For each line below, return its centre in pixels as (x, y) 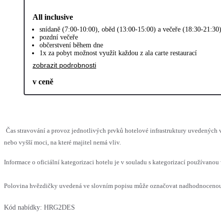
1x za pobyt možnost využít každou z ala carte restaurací (118, 53)
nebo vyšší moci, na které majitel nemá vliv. (62, 142)
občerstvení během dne (71, 45)
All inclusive (53, 17)
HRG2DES (59, 207)
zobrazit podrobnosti (64, 65)
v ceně (43, 81)
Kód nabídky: (23, 207)
